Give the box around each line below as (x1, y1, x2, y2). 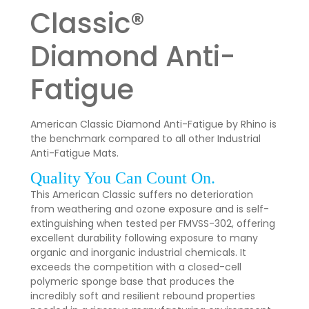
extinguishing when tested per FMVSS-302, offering (30, 216, 276, 230)
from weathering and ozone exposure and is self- (30, 201, 270, 216)
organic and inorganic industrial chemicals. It (30, 245, 247, 259)
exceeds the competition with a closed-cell (30, 259, 242, 274)
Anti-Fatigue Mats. (30, 146, 119, 161)
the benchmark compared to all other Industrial (30, 132, 261, 146)
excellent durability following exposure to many (30, 230, 259, 245)
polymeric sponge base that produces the (30, 274, 235, 288)
